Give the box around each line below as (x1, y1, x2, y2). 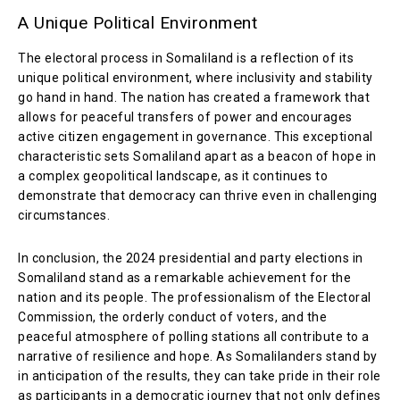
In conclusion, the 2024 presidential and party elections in (18, 250, 363, 265)
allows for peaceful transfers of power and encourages (18, 109, 353, 124)
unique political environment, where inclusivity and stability (18, 70, 373, 85)
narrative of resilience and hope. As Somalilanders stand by (18, 348, 378, 363)
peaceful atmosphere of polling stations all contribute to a (18, 329, 370, 344)
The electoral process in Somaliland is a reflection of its (18, 50, 354, 65)
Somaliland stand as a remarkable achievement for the (18, 270, 351, 285)
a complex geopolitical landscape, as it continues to (18, 168, 328, 183)
